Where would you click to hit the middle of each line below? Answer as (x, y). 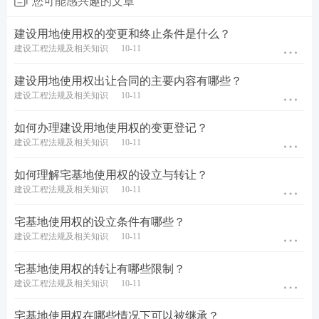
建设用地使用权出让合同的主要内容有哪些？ (128, 81)
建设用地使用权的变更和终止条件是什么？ (122, 34)
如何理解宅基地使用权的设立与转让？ (111, 175)
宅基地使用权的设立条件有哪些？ (100, 222)
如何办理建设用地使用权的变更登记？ (111, 128)
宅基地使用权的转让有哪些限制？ (100, 269)
